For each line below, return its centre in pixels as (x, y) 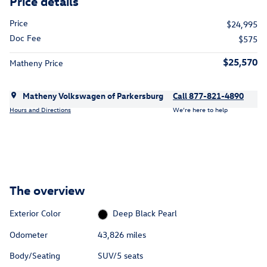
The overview (47, 190)
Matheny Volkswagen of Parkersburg (93, 96)
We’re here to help (200, 109)
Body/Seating (35, 255)
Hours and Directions (40, 109)
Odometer (29, 234)
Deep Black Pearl (145, 213)
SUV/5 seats (120, 255)
